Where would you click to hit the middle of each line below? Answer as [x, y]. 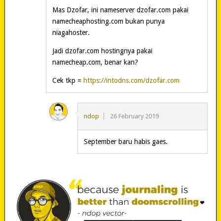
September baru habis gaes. [126, 141]
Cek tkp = [68, 80]
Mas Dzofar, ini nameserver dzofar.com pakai [120, 10]
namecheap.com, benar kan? [95, 62]
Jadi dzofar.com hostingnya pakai [102, 51]
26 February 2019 [134, 116]
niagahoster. [71, 32]
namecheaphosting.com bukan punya [108, 21]
